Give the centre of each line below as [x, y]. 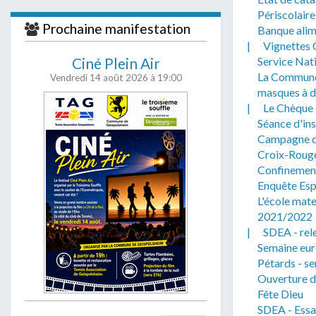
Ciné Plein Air [116, 63]
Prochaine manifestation [116, 29]
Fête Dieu [280, 294]
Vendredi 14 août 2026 [100, 78]
